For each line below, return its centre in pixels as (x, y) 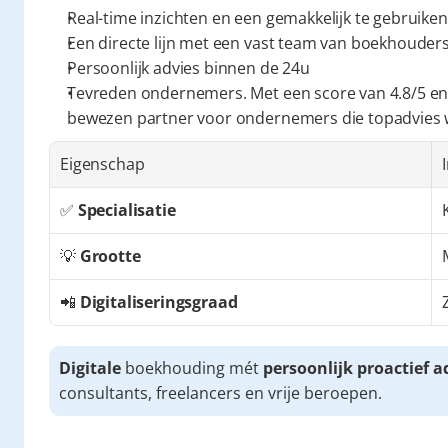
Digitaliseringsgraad (158, 302)
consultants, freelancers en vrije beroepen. (220, 393)
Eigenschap (102, 164)
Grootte (110, 256)
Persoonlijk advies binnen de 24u (188, 68)
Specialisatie (126, 210)
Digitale (90, 368)
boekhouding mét (192, 368)
